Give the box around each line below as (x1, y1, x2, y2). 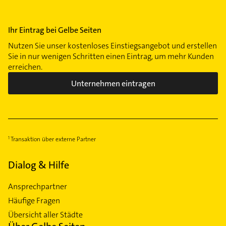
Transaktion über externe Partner (10, 135, 96, 144)
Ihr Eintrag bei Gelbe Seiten (8, 25, 101, 36)
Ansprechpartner (8, 181, 67, 192)
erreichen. (8, 62, 42, 73)
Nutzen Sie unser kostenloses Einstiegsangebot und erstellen (8, 40, 217, 51)
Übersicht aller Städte (8, 209, 83, 220)
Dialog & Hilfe (8, 158, 69, 172)
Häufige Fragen (8, 195, 60, 206)
